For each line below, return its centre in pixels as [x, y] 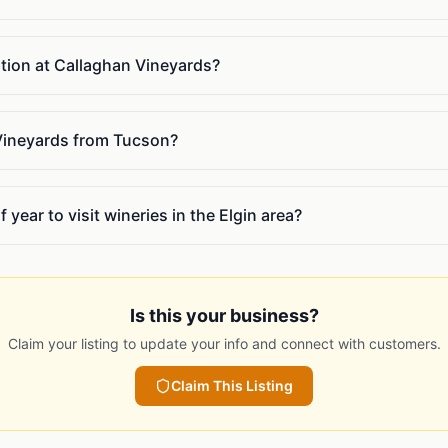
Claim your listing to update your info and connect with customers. [224, 344]
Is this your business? [224, 316]
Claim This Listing [232, 386]
